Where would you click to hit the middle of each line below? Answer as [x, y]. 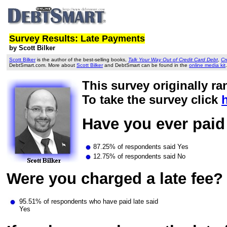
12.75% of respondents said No [139, 156]
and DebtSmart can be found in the [146, 65]
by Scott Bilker [32, 48]
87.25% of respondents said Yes [141, 147]
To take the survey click [152, 100]
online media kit [207, 65]
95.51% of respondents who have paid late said [89, 201]
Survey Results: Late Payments [77, 39]
